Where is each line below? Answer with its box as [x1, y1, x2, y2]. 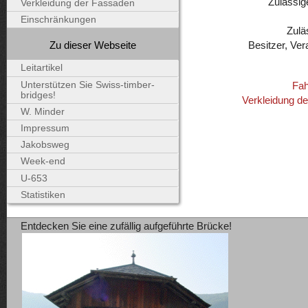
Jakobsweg [21, 140, 69, 151]
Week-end [21, 156, 65, 167]
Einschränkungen [21, 14, 96, 25]
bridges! [21, 89, 56, 100]
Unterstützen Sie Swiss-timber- [21, 79, 155, 90]
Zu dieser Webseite [49, 38, 136, 51]
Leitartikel [21, 63, 63, 74]
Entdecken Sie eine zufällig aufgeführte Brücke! [21, 219, 232, 232]
